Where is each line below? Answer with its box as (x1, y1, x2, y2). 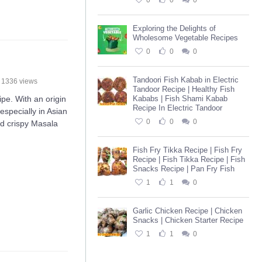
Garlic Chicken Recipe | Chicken (133, 206, 242, 215)
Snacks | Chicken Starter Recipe (133, 216, 243, 225)
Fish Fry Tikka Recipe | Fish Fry (133, 146, 242, 154)
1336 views (1, 77, 38, 85)
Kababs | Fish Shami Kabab (133, 94, 227, 103)
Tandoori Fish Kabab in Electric (133, 75, 239, 84)
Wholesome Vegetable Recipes (133, 33, 238, 42)
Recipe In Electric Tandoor (133, 104, 222, 112)
